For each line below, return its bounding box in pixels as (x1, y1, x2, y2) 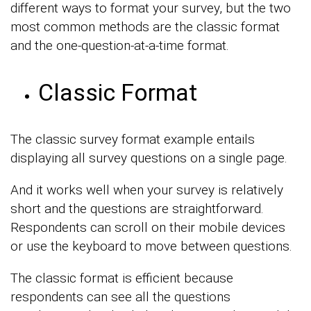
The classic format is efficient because (10, 270, 233, 286)
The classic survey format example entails (10, 131, 255, 147)
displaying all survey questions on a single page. (10, 150, 287, 166)
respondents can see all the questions (10, 289, 230, 305)
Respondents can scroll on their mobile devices (10, 219, 285, 235)
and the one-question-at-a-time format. (10, 37, 229, 53)
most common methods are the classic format (10, 19, 280, 35)
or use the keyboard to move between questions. (10, 238, 292, 254)
